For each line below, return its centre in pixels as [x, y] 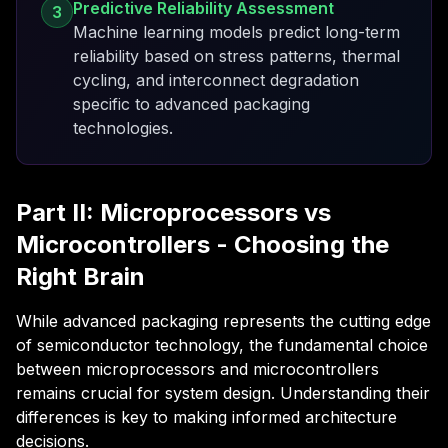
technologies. [123, 128]
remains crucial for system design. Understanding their [223, 393]
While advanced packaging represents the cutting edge [223, 321]
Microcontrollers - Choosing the [202, 244]
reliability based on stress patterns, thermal [236, 56]
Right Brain [80, 276]
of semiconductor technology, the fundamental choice [222, 345]
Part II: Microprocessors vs [173, 212]
